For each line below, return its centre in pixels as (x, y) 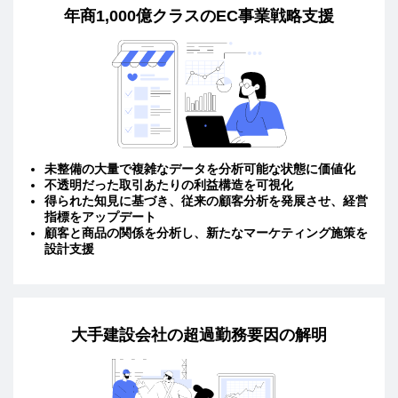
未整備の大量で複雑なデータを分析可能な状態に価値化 (200, 168)
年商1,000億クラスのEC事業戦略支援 (199, 16)
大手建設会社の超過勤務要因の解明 (199, 334)
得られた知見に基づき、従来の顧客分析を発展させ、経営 (206, 200)
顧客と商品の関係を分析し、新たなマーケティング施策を (206, 232)
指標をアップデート (100, 216)
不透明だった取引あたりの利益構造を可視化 (169, 184)
